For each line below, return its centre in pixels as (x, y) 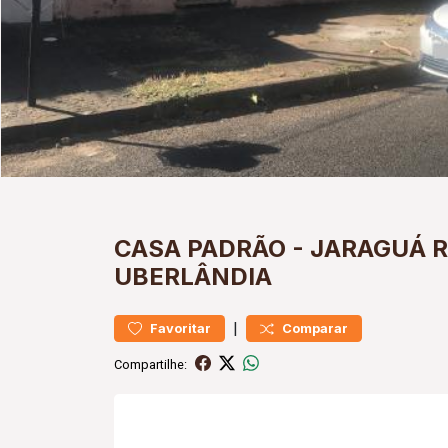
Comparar (315, 328)
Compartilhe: (150, 364)
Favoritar (180, 328)
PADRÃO (236, 248)
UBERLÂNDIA (193, 276)
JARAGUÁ (368, 248)
